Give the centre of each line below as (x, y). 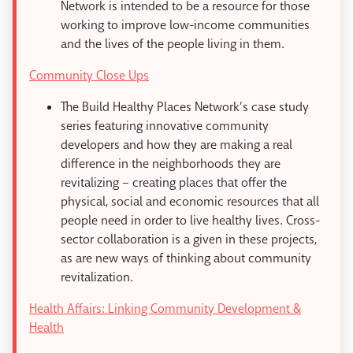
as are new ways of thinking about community (186, 258)
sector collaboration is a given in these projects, (189, 240)
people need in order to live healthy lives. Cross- (190, 221)
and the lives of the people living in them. (173, 44)
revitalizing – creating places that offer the (174, 183)
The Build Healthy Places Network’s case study (185, 107)
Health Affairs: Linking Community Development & (165, 309)
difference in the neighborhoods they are (171, 164)
